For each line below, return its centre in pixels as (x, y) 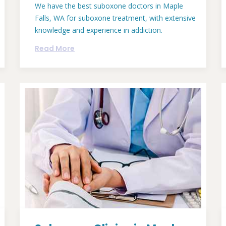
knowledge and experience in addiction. (99, 30)
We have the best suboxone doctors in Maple (109, 6)
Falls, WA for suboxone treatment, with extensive (115, 18)
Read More (55, 49)
